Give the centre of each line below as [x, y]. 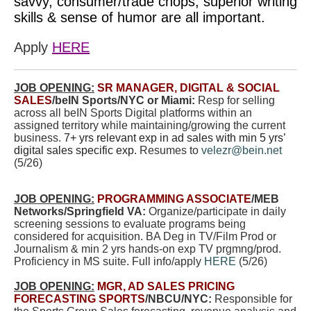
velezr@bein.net [242, 150]
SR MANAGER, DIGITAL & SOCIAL [188, 88]
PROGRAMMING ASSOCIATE [174, 199]
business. [39, 138]
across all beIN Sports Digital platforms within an [133, 113]
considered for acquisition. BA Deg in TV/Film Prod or [145, 236]
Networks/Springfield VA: [81, 211]
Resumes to [170, 150]
